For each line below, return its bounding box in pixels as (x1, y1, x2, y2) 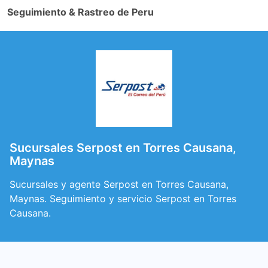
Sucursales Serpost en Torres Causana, (10, 141, 236, 155)
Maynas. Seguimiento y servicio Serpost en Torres (10, 193, 236, 205)
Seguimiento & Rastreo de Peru (7, 6, 154, 18)
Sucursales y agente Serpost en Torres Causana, (10, 178, 229, 190)
